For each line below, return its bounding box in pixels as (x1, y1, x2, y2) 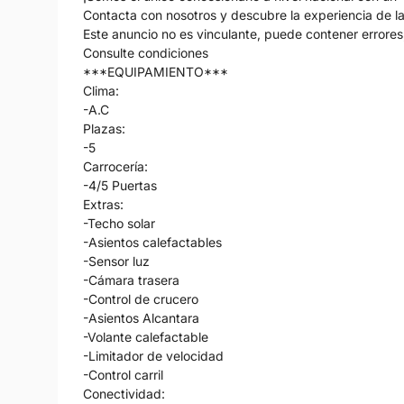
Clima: (83, 82, 119, 98)
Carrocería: (83, 158, 148, 174)
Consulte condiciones (83, 44, 208, 60)
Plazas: (83, 120, 125, 136)
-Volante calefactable (83, 328, 208, 344)
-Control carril (83, 366, 163, 382)
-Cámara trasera (83, 271, 179, 288)
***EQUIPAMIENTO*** (83, 63, 228, 79)
